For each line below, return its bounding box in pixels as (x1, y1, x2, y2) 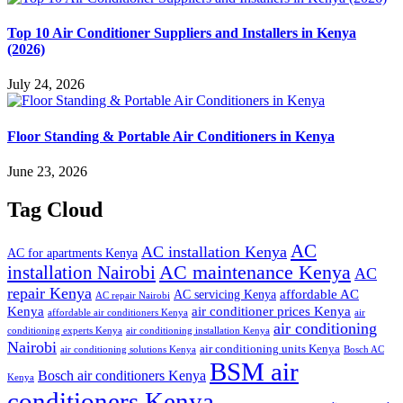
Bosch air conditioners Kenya (38, 367, 206, 383)
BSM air (210, 356, 299, 386)
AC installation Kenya (141, 242, 287, 261)
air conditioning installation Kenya (126, 324, 270, 336)
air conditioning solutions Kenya (60, 343, 196, 354)
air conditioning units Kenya (200, 342, 340, 355)
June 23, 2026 (7, 164, 87, 179)
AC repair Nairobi (95, 289, 170, 300)
